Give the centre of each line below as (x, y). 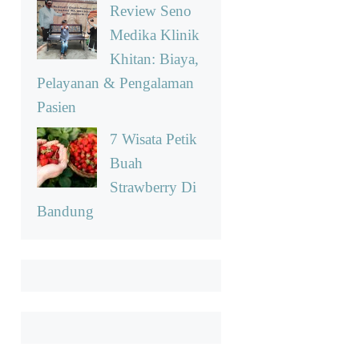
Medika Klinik (155, 35)
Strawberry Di (153, 187)
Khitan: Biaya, (154, 59)
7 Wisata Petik (153, 139)
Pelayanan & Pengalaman (115, 83)
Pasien (56, 107)
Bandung (65, 211)
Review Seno (151, 11)
